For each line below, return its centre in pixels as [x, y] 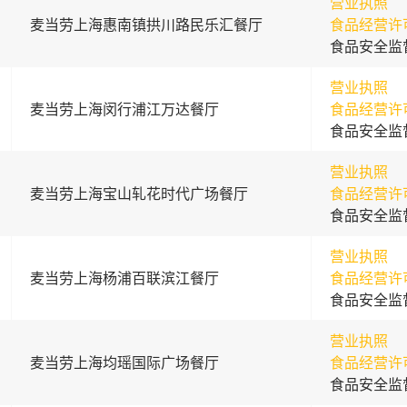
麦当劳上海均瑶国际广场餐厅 [124, 362]
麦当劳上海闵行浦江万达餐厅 [124, 109]
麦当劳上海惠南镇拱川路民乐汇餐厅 [146, 25]
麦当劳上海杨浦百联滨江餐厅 [124, 278]
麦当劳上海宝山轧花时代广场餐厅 [139, 194]
